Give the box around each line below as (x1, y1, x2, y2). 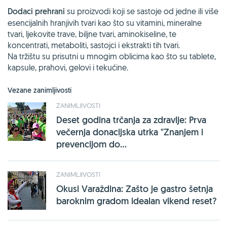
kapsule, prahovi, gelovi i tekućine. (8, 62, 128, 72)
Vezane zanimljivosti (8, 85, 71, 95)
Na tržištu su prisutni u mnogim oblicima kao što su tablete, (8, 51, 216, 61)
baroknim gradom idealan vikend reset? (56, 195, 217, 207)
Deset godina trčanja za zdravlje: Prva (56, 113, 206, 126)
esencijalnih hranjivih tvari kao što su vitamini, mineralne (8, 17, 202, 28)
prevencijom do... (56, 138, 127, 150)
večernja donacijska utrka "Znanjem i (56, 126, 203, 138)
